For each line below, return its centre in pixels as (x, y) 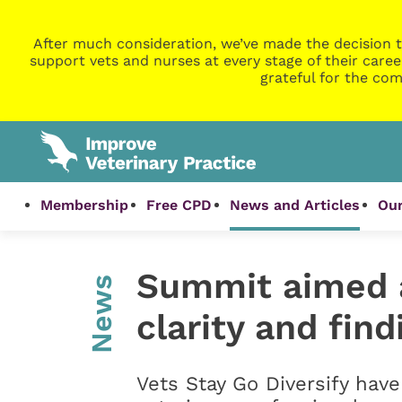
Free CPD (179, 205)
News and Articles (295, 205)
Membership (85, 205)
